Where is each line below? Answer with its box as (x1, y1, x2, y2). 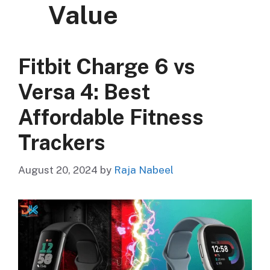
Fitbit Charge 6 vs (18, 54, 195, 80)
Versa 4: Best (18, 80, 150, 105)
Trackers (18, 130, 105, 155)
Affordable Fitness (18, 105, 204, 130)
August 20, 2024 (18, 163, 98, 176)
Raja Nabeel (114, 163, 174, 176)
